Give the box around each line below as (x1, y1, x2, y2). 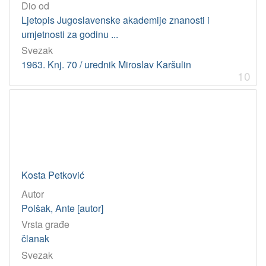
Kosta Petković (21, 168, 84, 182)
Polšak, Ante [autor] (21, 201, 103, 216)
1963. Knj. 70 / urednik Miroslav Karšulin (21, 58, 191, 72)
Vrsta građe (21, 217, 69, 232)
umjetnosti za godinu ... (21, 27, 118, 41)
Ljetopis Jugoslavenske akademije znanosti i (21, 12, 210, 27)
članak (21, 232, 49, 246)
